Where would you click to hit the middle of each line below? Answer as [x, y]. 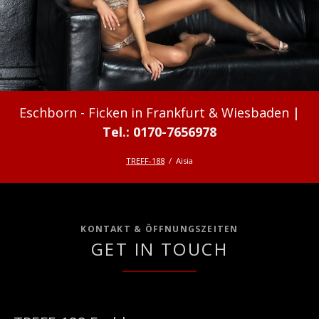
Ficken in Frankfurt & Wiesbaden [188, 113]
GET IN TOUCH [159, 249]
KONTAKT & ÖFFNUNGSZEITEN [159, 229]
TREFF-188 [145, 160]
